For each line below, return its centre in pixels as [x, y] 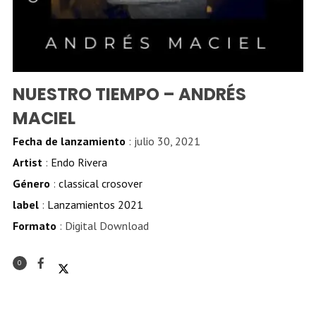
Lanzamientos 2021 [95, 205]
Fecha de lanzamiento [69, 141]
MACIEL [44, 119]
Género [31, 184]
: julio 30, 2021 [163, 141]
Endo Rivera [79, 163]
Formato [34, 226]
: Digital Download [102, 226]
